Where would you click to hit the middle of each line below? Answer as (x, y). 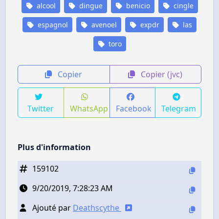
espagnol (52, 24)
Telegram (179, 108)
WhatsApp (89, 108)
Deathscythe (97, 208)
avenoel (103, 24)
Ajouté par (53, 208)
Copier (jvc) (161, 74)
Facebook (133, 108)
